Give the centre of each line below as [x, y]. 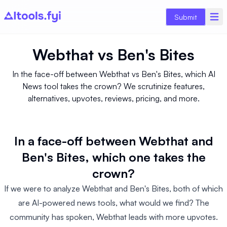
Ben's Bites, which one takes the [113, 157]
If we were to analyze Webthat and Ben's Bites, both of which [113, 188]
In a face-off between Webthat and [113, 141]
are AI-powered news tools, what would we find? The [113, 203]
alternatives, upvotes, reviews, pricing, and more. [113, 98]
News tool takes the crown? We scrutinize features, [113, 86]
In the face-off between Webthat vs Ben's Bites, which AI [113, 74]
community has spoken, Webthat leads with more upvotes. [113, 217]
